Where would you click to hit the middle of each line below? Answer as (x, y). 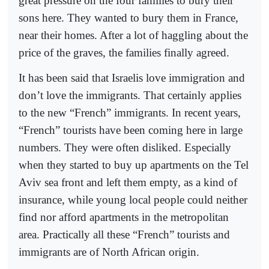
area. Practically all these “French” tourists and (124, 234)
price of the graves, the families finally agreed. (124, 52)
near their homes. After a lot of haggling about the (133, 35)
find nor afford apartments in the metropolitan (124, 217)
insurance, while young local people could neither (133, 199)
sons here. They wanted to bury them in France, (128, 17)
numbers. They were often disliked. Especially (125, 147)
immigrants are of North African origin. (109, 252)
